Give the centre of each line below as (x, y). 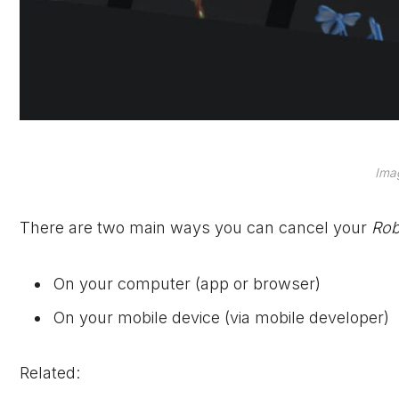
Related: (50, 373)
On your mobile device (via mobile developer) (221, 317)
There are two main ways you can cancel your (195, 228)
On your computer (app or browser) (187, 283)
